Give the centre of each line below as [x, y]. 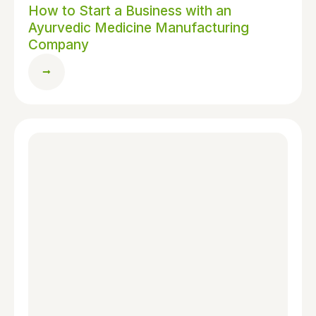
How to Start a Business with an [130, 11]
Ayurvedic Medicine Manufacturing [139, 28]
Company [59, 45]
